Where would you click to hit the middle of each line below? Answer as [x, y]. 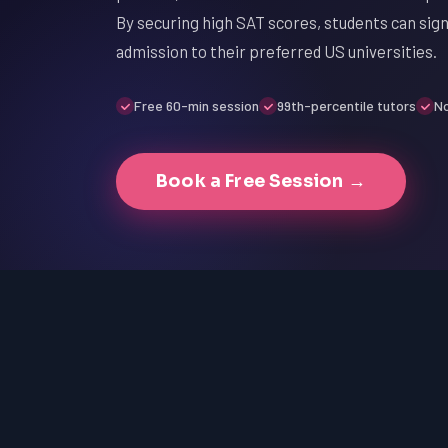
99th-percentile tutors [346, 105]
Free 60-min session [196, 105]
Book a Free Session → [261, 181]
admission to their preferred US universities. [276, 51]
